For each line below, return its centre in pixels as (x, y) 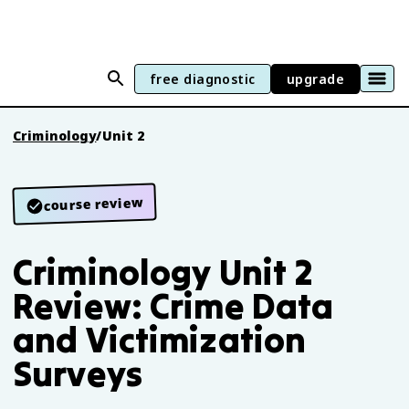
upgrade (315, 79)
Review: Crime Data (173, 306)
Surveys (78, 373)
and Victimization (160, 340)
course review (94, 204)
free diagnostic (202, 79)
